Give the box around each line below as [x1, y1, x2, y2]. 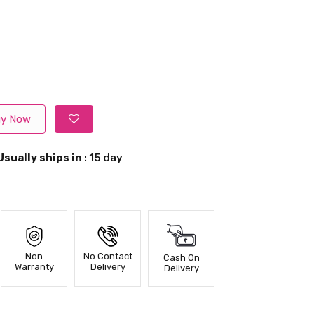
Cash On [163, 252, 200, 264]
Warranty [14, 261, 54, 273]
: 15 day [82, 151, 123, 165]
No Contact [83, 251, 132, 262]
